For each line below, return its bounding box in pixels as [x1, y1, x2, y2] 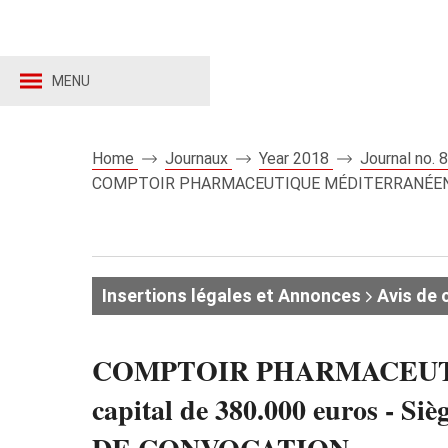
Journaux [165, 149, 232, 168]
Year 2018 [259, 149, 333, 168]
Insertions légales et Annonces [102, 285, 361, 306]
